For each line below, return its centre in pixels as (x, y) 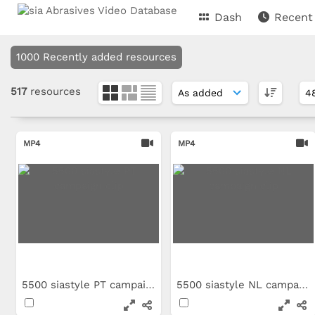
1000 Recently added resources (96, 57)
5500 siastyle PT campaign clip (150, 285)
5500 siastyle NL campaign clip (303, 285)
